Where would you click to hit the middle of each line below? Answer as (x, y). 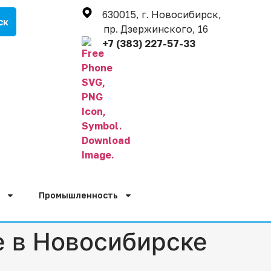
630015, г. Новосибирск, (162, 15)
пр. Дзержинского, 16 (145, 29)
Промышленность (78, 195)
